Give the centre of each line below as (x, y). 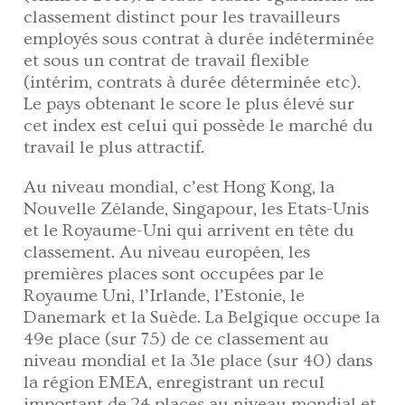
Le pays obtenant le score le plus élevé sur (189, 104)
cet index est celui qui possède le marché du (199, 125)
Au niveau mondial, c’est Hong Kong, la (179, 187)
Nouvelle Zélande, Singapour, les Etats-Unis (197, 208)
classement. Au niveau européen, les (167, 252)
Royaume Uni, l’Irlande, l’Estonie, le (165, 295)
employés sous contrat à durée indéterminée (199, 38)
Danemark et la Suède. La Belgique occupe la (202, 317)
